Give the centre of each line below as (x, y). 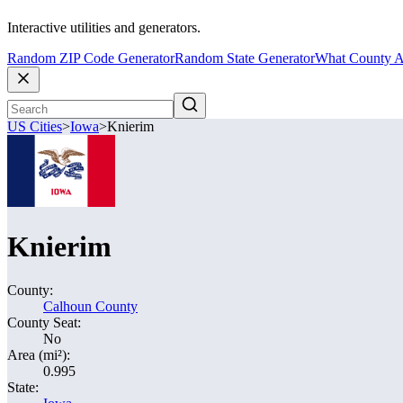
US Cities (35, 127)
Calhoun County (90, 306)
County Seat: (44, 322)
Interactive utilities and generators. (104, 28)
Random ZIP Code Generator (91, 58)
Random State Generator (245, 58)
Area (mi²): (39, 355)
